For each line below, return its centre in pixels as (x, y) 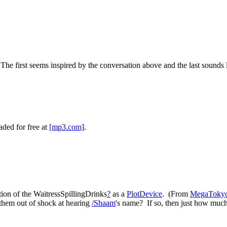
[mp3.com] (67, 127)
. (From (176, 194)
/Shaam (104, 203)
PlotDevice (144, 194)
